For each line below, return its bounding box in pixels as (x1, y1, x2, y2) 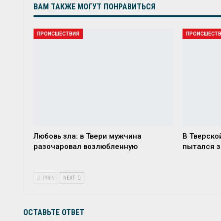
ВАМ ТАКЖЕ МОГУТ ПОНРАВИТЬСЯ (34, 1, 155, 11)
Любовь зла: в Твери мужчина (34, 132, 142, 141)
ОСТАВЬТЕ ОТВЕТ (23, 208, 84, 218)
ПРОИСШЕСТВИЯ (37, 31, 79, 37)
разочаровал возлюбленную (34, 142, 138, 151)
